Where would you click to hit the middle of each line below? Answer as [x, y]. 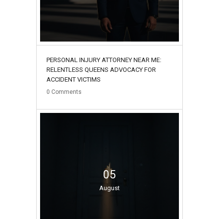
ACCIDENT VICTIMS [74, 80]
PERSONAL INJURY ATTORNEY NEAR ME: [104, 60]
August [109, 188]
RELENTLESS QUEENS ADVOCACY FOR [101, 70]
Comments [66, 92]
